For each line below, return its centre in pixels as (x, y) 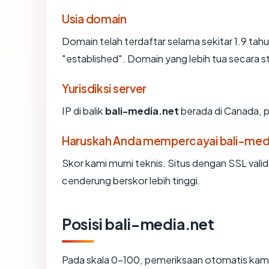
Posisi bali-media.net (138, 224)
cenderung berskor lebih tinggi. (131, 180)
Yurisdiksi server (104, 88)
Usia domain (94, 18)
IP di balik (83, 110)
